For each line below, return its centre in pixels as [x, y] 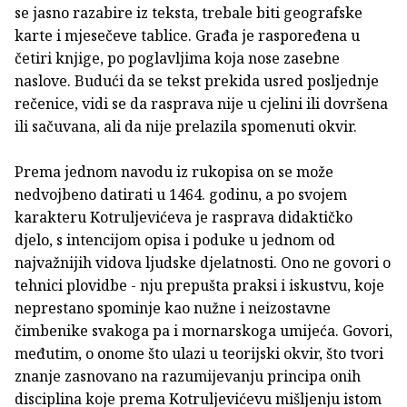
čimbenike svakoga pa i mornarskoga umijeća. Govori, [203, 331]
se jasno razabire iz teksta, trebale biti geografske [189, 13]
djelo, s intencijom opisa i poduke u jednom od [175, 240]
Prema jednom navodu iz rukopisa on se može [174, 172]
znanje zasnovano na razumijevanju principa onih [188, 377]
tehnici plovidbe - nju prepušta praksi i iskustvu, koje [199, 286]
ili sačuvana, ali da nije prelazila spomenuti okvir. [186, 127]
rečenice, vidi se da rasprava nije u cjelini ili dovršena [201, 104]
